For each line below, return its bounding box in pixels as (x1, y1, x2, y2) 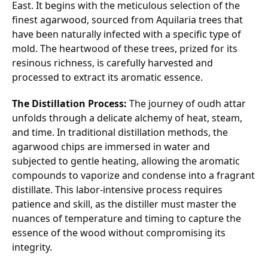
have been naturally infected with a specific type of (12, 28, 241, 41)
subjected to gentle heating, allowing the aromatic (12, 154, 240, 167)
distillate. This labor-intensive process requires (12, 183, 223, 196)
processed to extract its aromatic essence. (12, 71, 203, 84)
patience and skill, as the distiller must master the (12, 197, 236, 211)
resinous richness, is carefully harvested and (12, 56, 213, 69)
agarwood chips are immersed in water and (12, 140, 210, 153)
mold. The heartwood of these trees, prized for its (12, 42, 237, 55)
